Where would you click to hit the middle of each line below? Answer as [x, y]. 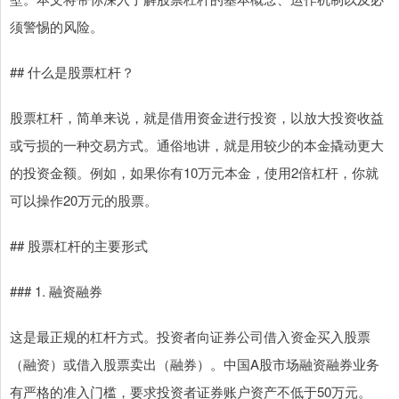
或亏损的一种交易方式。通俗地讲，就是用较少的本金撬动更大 [197, 145]
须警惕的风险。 [57, 27]
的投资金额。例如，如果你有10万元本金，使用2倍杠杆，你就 [194, 173]
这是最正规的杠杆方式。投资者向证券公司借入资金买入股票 [190, 337]
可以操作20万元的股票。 [84, 200]
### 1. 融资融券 [56, 291]
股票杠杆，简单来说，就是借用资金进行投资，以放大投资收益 [197, 118]
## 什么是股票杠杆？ [72, 72]
